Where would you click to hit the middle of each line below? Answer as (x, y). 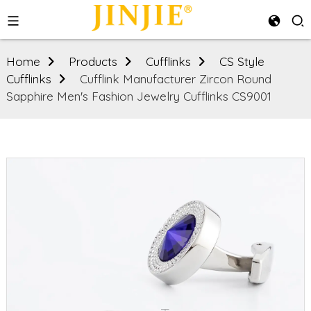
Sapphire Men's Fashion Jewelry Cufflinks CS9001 (138, 96)
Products (93, 61)
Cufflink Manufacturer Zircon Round (175, 79)
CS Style (242, 61)
